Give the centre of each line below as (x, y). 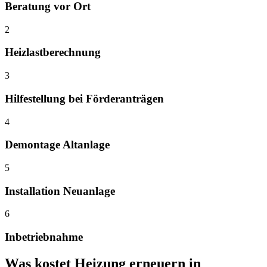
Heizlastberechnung (53, 52)
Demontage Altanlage (57, 145)
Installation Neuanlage (60, 191)
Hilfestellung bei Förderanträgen (84, 98)
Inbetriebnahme (44, 237)
